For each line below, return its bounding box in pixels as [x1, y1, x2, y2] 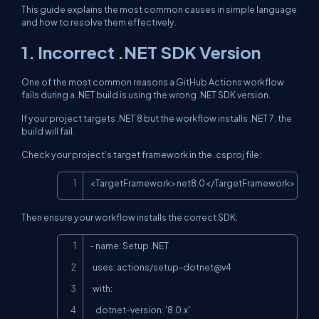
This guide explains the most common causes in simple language [21, 4, 297, 15]
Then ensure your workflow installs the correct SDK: [21, 211, 238, 223]
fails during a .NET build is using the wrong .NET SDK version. [21, 89, 271, 100]
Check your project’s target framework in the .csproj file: [21, 149, 261, 160]
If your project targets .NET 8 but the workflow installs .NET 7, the [21, 113, 292, 124]
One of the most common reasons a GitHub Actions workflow [21, 76, 284, 88]
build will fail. [21, 125, 75, 137]
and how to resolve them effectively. [21, 16, 177, 28]
